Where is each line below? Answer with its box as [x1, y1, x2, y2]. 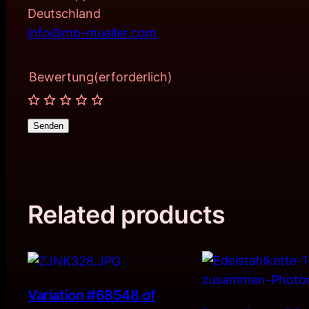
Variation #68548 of [28, 287, 156, 304]
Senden [33, 120, 63, 131]
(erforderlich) [94, 70, 172, 85]
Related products [28, 199, 226, 230]
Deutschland [28, 6, 101, 21]
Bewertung [29, 70, 94, 85]
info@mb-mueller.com [28, 26, 157, 41]
